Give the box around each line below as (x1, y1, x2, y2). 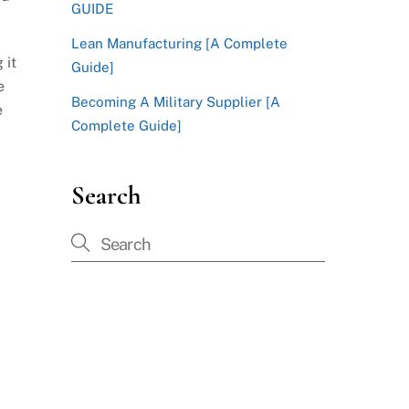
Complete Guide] (70, 118, 182, 134)
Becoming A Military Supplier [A (70, 94, 280, 110)
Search (70, 179, 142, 211)
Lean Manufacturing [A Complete (70, 35, 288, 51)
